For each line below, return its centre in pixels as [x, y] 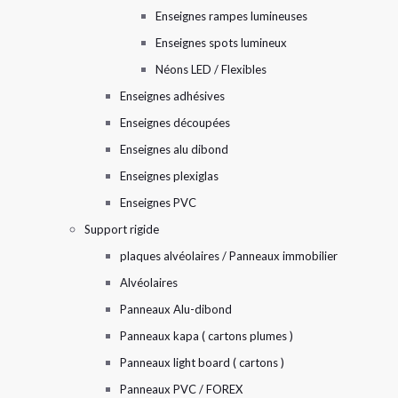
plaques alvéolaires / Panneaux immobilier [229, 255]
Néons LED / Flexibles [211, 69]
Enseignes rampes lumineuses [231, 16]
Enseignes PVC [158, 202]
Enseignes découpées [175, 122]
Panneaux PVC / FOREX [181, 389]
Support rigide [122, 229]
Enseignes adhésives [172, 96]
